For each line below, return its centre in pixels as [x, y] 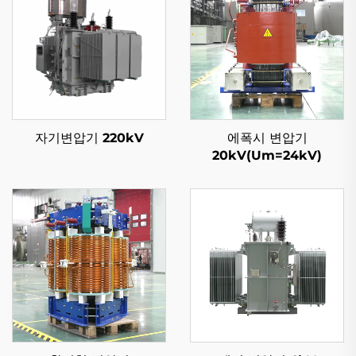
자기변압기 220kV [89, 138]
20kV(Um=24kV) [267, 155]
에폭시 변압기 [267, 138]
